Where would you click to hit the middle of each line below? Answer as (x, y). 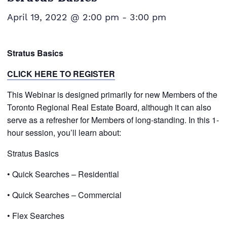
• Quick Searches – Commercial (64, 195)
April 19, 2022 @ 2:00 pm (63, 17)
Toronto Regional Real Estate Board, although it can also (109, 107)
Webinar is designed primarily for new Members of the (121, 94)
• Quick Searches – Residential (63, 174)
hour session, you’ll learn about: (64, 133)
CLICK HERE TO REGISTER (61, 74)
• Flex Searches (35, 216)
